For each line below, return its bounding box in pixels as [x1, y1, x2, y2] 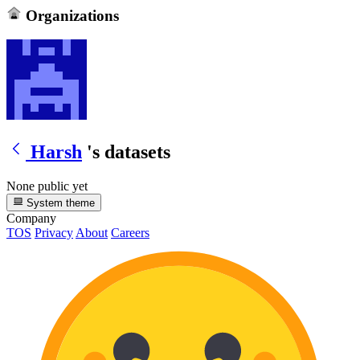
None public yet [6, 178, 88, 193]
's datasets [87, 141, 170, 162]
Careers [111, 226, 149, 240]
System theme [23, 197, 96, 210]
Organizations [21, 6, 119, 24]
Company [6, 211, 56, 226]
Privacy [35, 226, 73, 240]
